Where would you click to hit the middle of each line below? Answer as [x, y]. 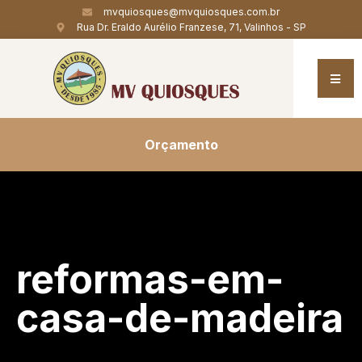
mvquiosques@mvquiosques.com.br [192, 12]
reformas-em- [150, 279]
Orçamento [181, 145]
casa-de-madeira [180, 318]
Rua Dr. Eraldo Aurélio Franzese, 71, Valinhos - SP [192, 27]
